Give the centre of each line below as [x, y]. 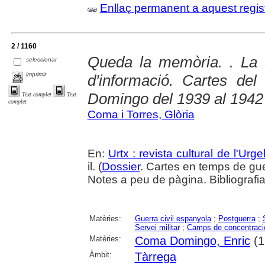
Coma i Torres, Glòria [141, 115]
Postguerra [237, 219]
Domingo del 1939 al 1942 [175, 99]
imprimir [36, 74]
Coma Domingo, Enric [192, 241]
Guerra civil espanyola [173, 219]
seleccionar [42, 59]
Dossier [121, 167]
